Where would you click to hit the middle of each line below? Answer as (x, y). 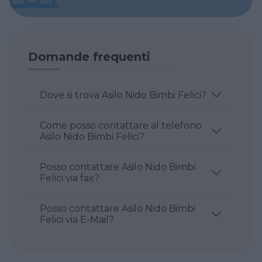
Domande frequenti (89, 56)
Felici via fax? (70, 178)
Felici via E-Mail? (77, 220)
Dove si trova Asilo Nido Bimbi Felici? (123, 95)
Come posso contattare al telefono (121, 126)
